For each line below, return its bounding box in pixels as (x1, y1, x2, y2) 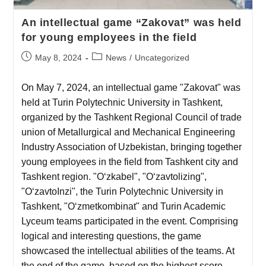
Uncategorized (134, 53, 189, 63)
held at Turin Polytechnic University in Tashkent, (21, 97, 223, 108)
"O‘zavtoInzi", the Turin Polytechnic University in (21, 186, 223, 197)
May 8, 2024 (34, 53, 82, 63)
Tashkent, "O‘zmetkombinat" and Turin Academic (21, 201, 226, 212)
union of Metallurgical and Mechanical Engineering (21, 127, 235, 138)
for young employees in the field (21, 31, 197, 44)
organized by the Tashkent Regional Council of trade (21, 112, 242, 123)
